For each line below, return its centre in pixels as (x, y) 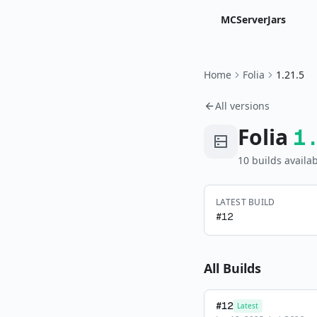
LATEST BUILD (246, 202)
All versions (242, 106)
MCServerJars (253, 19)
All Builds (232, 268)
